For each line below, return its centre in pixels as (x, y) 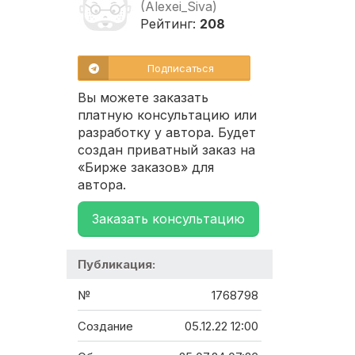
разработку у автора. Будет (167, 133)
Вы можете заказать (143, 98)
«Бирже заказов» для (146, 168)
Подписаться (181, 69)
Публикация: (116, 265)
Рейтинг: (170, 24)
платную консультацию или (167, 115)
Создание (105, 326)
